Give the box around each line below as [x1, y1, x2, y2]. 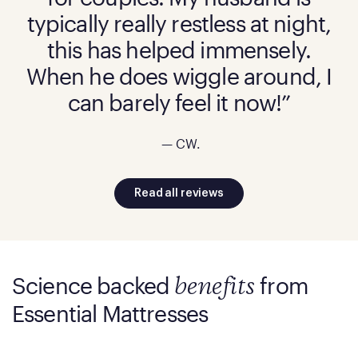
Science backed [12, 272, 175, 299]
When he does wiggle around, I [26, 63, 332, 89]
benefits [174, 275, 256, 300]
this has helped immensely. [46, 37, 312, 63]
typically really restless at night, [26, 10, 332, 37]
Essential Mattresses [12, 300, 209, 327]
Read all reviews [134, 188, 224, 200]
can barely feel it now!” [67, 89, 291, 116]
